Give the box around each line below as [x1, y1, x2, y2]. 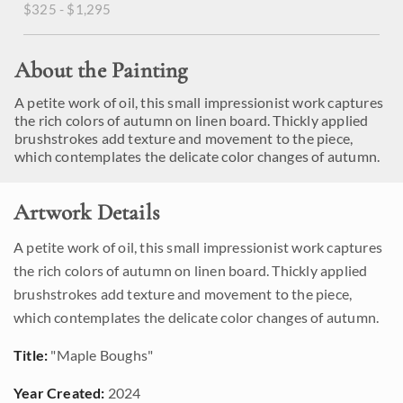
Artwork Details [13, 199, 159, 226]
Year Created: [13, 384, 105, 401]
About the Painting [14, 57, 188, 84]
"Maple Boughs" [48, 346, 154, 363]
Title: [13, 346, 49, 363]
